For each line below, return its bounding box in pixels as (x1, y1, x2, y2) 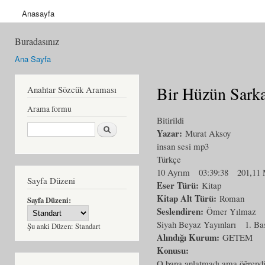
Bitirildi (157, 114, 184, 126)
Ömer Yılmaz (206, 205, 256, 217)
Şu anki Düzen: (27, 221, 75, 231)
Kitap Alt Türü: (157, 191, 219, 205)
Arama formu (27, 103, 72, 114)
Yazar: (157, 126, 185, 140)
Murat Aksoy (185, 127, 231, 139)
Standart (75, 221, 101, 231)
